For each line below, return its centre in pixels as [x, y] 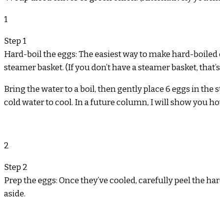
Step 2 [16, 167]
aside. [15, 193]
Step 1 [15, 41]
